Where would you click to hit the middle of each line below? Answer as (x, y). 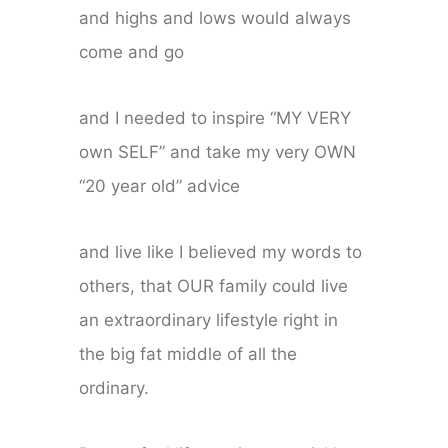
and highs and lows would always (215, 18)
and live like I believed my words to (221, 252)
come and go (132, 52)
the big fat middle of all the (188, 354)
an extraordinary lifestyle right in (209, 320)
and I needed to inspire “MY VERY (215, 118)
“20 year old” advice (160, 186)
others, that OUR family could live (214, 286)
